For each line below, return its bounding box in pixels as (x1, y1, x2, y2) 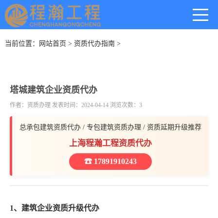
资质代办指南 (74, 40, 115, 47)
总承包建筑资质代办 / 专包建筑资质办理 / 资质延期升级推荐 (19, 124, 201, 131)
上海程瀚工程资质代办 (69, 139, 152, 148)
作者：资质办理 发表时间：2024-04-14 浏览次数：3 (10, 102, 142, 109)
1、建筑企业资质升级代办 (10, 204, 99, 212)
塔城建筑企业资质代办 (10, 85, 97, 95)
